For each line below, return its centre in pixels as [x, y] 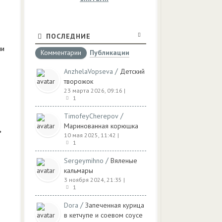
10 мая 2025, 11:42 [90, 135]
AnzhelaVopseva [88, 71]
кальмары [79, 170]
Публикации [110, 53]
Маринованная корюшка [101, 126]
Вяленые [124, 161]
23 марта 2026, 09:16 [93, 90]
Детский [132, 71]
